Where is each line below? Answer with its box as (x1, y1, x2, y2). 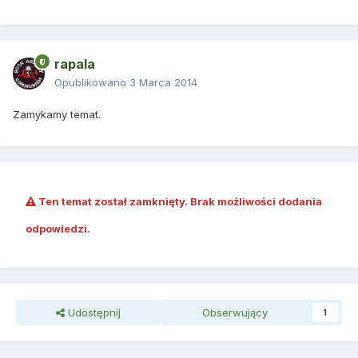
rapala (54, 56, 95, 73)
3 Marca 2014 (129, 76, 197, 89)
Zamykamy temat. (13, 108, 101, 121)
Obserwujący (202, 306, 268, 320)
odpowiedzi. (26, 222, 90, 236)
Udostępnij (64, 306, 121, 320)
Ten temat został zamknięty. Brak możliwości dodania (36, 195, 322, 209)
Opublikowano (54, 76, 129, 89)
